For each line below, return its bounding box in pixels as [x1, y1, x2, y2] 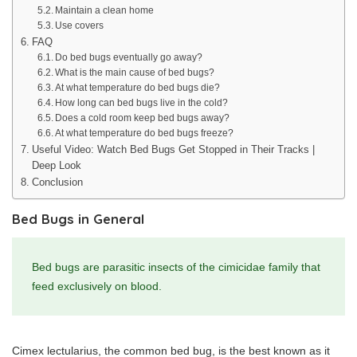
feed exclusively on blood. [32, 280, 162, 293]
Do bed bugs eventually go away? [54, 51, 202, 62]
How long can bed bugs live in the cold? [54, 96, 228, 108]
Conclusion [31, 175, 83, 188]
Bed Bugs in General [12, 210, 144, 228]
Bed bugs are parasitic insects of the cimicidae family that [32, 261, 320, 274]
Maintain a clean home [54, 4, 154, 15]
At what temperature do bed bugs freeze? [54, 127, 233, 138]
